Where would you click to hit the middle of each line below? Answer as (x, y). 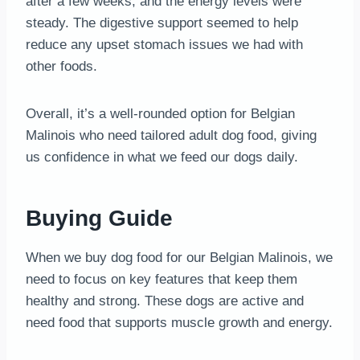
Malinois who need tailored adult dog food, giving (171, 135)
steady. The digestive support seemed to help (162, 22)
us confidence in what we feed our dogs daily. (162, 157)
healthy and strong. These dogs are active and (165, 301)
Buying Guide (99, 218)
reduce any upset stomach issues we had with (164, 44)
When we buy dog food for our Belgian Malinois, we (179, 257)
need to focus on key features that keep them (162, 279)
